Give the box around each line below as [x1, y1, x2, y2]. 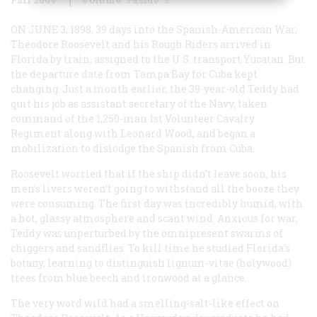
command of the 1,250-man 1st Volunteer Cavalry [11, 111, 255, 125]
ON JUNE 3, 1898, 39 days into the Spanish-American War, [11, 22, 297, 36]
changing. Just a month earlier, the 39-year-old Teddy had [11, 81, 299, 96]
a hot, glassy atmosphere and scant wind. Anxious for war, [11, 211, 298, 225]
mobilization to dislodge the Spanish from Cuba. [11, 141, 255, 155]
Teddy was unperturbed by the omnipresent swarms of [11, 226, 283, 240]
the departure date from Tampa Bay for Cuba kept [11, 67, 258, 81]
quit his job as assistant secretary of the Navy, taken [11, 96, 267, 110]
